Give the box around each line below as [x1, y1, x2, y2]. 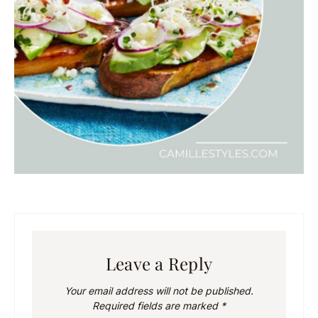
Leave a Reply [105, 252, 213, 275]
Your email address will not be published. [65, 285, 253, 297]
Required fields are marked [92, 300, 221, 312]
